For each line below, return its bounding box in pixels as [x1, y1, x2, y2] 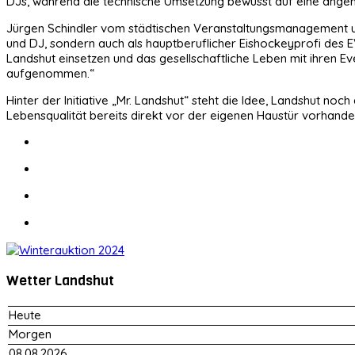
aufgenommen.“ [6, 65, 94, 81]
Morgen [9, 326, 52, 342]
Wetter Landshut [6, 271, 114, 291]
